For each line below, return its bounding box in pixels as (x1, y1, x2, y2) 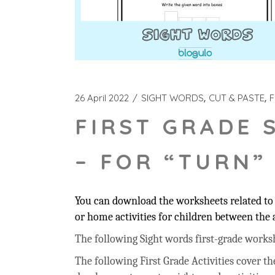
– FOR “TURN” (75, 148, 266, 175)
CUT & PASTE (209, 92, 265, 104)
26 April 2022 (75, 92, 129, 104)
